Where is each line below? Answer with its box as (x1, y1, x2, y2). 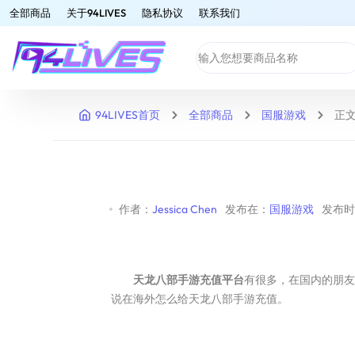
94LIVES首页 (95, 108, 161, 122)
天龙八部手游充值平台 (132, 273, 244, 287)
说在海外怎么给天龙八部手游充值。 (110, 292, 288, 306)
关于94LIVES (67, 6, 126, 19)
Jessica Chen (151, 202, 217, 216)
